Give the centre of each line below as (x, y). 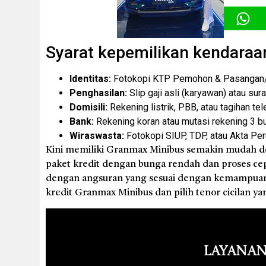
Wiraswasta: (97, 136)
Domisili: (89, 107)
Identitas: (91, 79)
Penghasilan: (99, 93)
